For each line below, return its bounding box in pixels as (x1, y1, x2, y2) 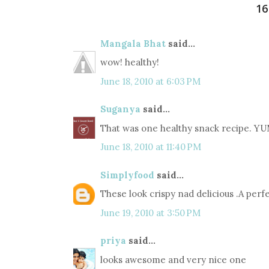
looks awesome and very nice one (100, 253, 246, 265)
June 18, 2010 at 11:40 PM (100, 141, 201, 153)
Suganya (100, 103, 141, 115)
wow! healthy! (100, 56, 159, 68)
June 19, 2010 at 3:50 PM (100, 207, 201, 219)
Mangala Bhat (100, 37, 166, 49)
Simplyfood (100, 169, 154, 181)
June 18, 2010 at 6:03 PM (100, 75, 201, 87)
